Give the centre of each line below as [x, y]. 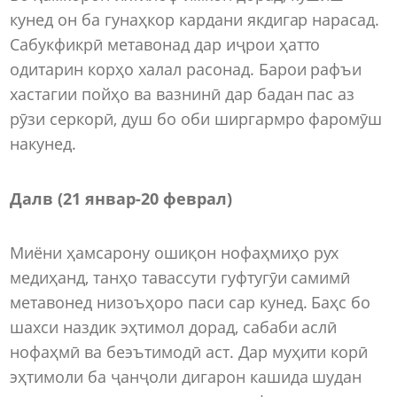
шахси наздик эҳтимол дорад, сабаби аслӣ [174, 327]
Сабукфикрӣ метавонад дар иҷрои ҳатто [165, 45]
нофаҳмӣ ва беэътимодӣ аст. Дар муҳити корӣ [189, 352]
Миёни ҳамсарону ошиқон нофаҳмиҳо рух [175, 253]
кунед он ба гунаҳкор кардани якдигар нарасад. [195, 20]
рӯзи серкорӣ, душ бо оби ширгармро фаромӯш [196, 119]
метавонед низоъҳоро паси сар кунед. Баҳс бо [191, 303]
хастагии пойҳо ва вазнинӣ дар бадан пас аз [183, 94]
